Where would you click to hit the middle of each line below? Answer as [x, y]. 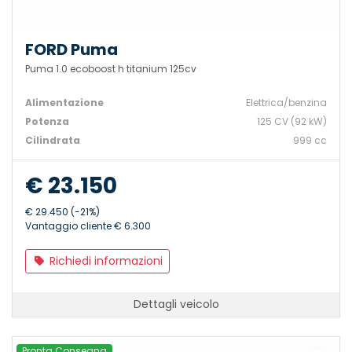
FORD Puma [71, 50]
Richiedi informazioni [104, 261]
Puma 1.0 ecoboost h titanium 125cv [111, 69]
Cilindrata [53, 141]
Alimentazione [64, 103]
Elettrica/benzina [286, 103]
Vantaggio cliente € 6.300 [88, 226]
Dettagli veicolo [176, 304]
